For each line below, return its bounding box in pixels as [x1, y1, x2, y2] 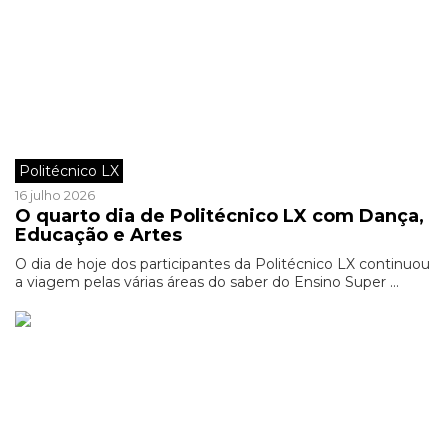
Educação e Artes [15, 224, 182, 246]
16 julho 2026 [15, 187, 95, 203]
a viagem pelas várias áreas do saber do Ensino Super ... [15, 273, 399, 291]
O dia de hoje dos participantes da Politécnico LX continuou [15, 255, 430, 273]
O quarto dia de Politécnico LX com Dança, [15, 205, 424, 227]
